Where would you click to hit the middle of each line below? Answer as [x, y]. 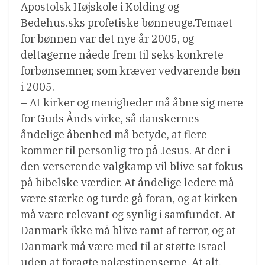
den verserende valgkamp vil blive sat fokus [132, 167]
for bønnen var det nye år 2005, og [107, 39]
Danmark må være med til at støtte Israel [124, 247]
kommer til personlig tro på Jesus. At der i [125, 151]
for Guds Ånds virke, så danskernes [110, 119]
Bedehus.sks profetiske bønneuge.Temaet [127, 23]
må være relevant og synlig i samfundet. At [128, 215]
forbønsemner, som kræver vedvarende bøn [131, 71]
